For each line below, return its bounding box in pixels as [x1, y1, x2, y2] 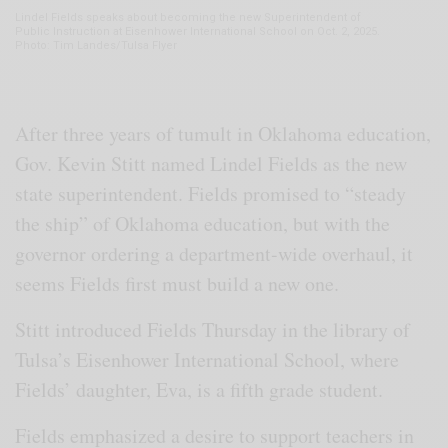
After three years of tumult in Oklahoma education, [15, 119, 432, 147]
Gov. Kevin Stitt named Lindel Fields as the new [15, 149, 408, 177]
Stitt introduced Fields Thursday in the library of [15, 315, 411, 343]
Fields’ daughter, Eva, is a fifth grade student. [15, 375, 391, 403]
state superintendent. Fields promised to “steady [15, 179, 407, 207]
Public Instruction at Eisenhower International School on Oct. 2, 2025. [15, 24, 380, 38]
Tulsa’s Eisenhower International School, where [15, 345, 400, 373]
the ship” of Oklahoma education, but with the [15, 209, 391, 237]
